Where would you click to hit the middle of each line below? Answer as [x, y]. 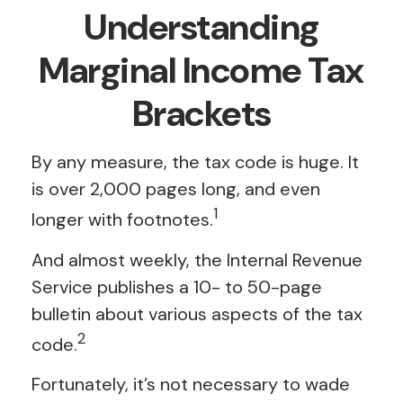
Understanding [201, 27]
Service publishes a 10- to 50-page [177, 287]
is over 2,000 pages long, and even [176, 189]
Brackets [201, 113]
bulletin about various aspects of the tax [197, 313]
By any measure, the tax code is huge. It [195, 162]
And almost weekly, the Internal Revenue [197, 260]
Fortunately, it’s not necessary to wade [191, 385]
